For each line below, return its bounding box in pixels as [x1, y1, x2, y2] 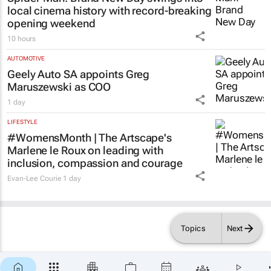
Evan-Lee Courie [7, 174, 62, 183]
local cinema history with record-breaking [7, 4, 212, 17]
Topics [180, 223, 206, 233]
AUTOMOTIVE [7, 54, 45, 62]
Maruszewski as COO [7, 80, 111, 93]
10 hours [7, 34, 36, 43]
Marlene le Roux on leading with [7, 143, 163, 157]
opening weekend [7, 16, 96, 30]
